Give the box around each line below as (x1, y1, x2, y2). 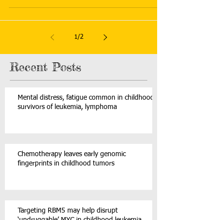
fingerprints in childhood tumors (18, 160, 114, 167)
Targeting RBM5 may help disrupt (18, 207, 118, 214)
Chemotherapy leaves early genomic (18, 151, 126, 158)
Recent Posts (10, 60, 81, 74)
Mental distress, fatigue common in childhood (18, 94, 154, 101)
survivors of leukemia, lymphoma (18, 104, 117, 110)
